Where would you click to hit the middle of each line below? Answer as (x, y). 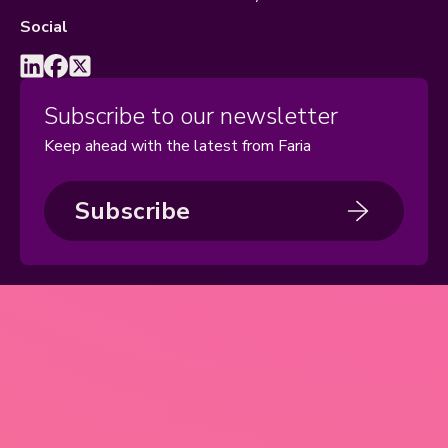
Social (44, 27)
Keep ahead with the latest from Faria (177, 146)
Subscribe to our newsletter (191, 116)
